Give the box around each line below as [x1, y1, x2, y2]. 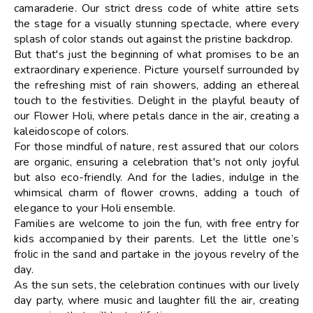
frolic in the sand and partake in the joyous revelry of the [14, 246, 299, 262]
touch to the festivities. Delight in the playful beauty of [14, 92, 299, 108]
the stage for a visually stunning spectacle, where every [14, 15, 299, 31]
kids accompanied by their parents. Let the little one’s [14, 231, 299, 247]
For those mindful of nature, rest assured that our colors [14, 138, 299, 154]
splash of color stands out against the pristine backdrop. [14, 31, 293, 47]
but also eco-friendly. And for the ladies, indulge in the [14, 169, 299, 185]
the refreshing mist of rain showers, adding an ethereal [14, 77, 299, 93]
